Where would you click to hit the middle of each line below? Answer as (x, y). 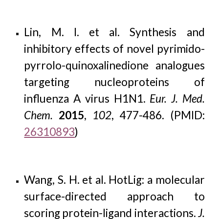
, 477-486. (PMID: (158, 115)
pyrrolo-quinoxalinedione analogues (114, 65)
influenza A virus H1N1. (87, 99)
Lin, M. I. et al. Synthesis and (114, 32)
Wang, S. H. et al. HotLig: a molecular (114, 180)
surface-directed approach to (114, 196)
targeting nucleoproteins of (114, 82)
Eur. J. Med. (177, 99)
